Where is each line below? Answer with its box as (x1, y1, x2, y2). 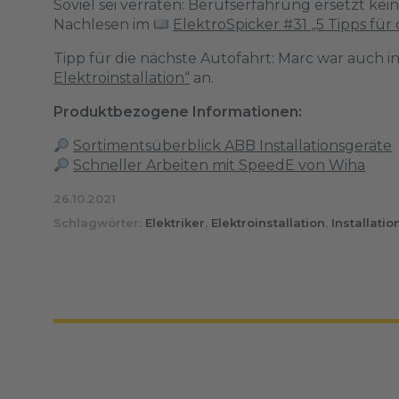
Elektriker (145, 216, 205, 230)
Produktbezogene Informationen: (53, 103, 302, 120)
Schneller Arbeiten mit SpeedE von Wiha (73, 157, 366, 174)
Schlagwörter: (53, 216, 145, 230)
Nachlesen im (53, 16, 153, 33)
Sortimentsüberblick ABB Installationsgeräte (73, 137, 393, 154)
